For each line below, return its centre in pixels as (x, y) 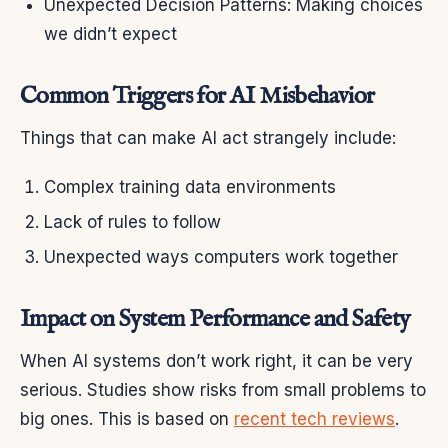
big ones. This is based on (127, 419)
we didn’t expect (110, 33)
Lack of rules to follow (132, 222)
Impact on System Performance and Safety (215, 320)
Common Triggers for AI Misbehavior (197, 96)
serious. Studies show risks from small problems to (223, 390)
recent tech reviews (314, 419)
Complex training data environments (190, 186)
